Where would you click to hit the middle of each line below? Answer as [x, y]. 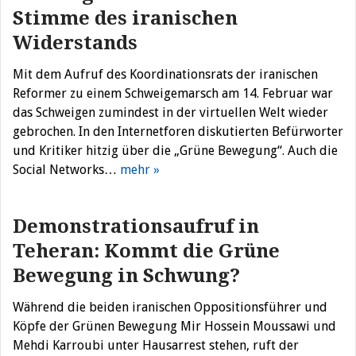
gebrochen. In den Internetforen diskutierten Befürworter [178, 132]
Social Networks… [66, 170]
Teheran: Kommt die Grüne [146, 251]
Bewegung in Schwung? [126, 276]
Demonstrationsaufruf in [136, 226]
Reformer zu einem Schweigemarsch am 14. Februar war [173, 93]
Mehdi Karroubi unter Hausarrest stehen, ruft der [156, 345]
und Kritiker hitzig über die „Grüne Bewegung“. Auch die [175, 151]
